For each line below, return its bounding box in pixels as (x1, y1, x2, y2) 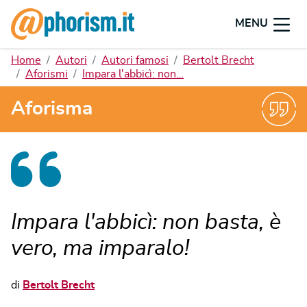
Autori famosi (101, 55, 169, 66)
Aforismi (25, 69, 68, 79)
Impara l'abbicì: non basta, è (11, 210, 281, 233)
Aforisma (11, 99, 93, 119)
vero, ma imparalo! (11, 236, 189, 259)
